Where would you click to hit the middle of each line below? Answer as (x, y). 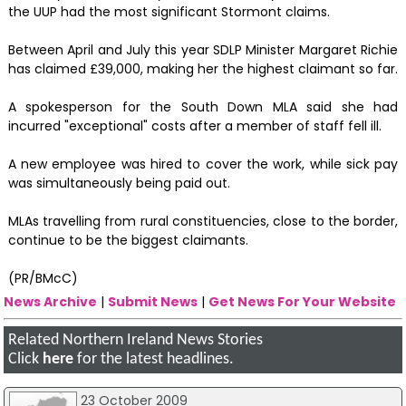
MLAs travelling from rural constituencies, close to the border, (203, 222)
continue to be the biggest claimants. (128, 241)
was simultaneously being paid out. (119, 184)
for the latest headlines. (154, 359)
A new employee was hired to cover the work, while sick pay (203, 164)
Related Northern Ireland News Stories (136, 340)
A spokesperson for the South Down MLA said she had (203, 107)
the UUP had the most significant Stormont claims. (169, 12)
